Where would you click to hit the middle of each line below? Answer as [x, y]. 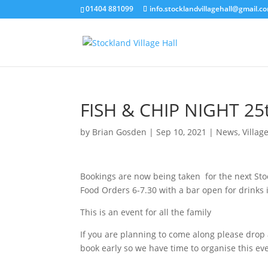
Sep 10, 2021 [182, 132]
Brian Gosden [120, 132]
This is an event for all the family [146, 212]
